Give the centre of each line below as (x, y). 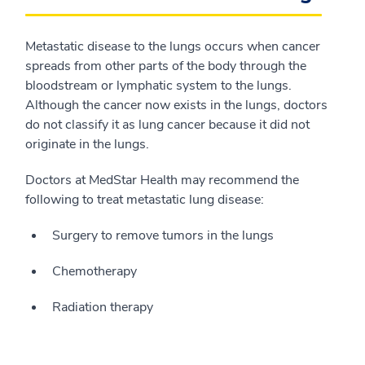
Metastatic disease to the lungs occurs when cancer (173, 47)
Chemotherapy (95, 272)
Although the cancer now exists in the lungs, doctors (176, 106)
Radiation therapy (103, 308)
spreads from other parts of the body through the (166, 66)
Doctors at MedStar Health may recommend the (162, 180)
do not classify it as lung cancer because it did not (167, 125)
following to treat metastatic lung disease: (145, 200)
